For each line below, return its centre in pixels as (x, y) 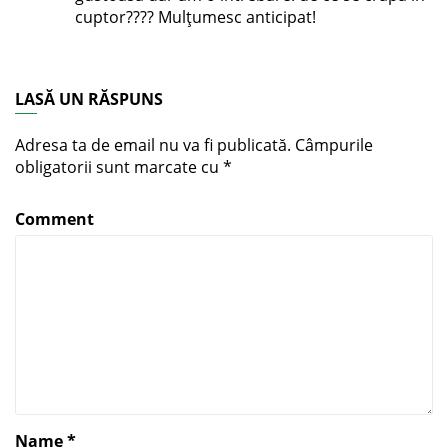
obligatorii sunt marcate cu (119, 167)
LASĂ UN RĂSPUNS (89, 99)
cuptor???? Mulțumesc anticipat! (195, 17)
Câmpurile (334, 145)
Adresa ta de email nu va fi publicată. (153, 145)
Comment (54, 219)
